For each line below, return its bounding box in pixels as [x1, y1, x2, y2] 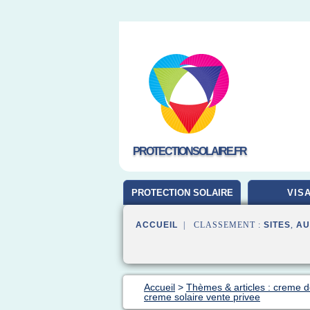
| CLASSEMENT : [178, 220, 264, 230]
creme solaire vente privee [144, 291, 260, 302]
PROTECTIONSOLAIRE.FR [133, 145, 246, 157]
